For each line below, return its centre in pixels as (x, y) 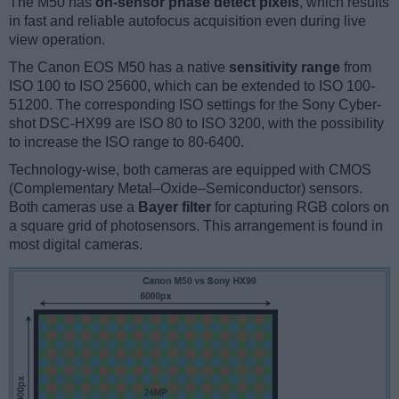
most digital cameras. (76, 245)
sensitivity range (285, 68)
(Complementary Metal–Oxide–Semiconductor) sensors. (186, 189)
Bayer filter (175, 208)
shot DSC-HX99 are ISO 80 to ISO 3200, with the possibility (196, 124)
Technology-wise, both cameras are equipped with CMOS (190, 170)
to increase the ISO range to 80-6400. (126, 142)
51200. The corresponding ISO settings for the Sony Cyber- (195, 105)
